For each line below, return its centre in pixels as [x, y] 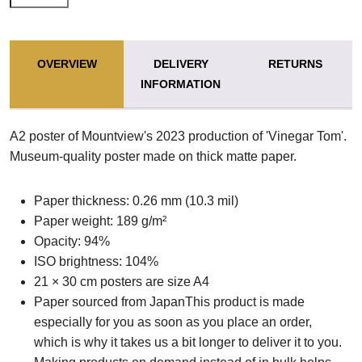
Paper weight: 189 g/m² [100, 221]
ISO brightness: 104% [96, 262]
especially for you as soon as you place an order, [173, 322]
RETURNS [295, 64]
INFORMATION [181, 84]
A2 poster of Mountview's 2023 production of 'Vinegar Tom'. [178, 137]
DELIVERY [181, 64]
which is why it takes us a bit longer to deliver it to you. [188, 343]
